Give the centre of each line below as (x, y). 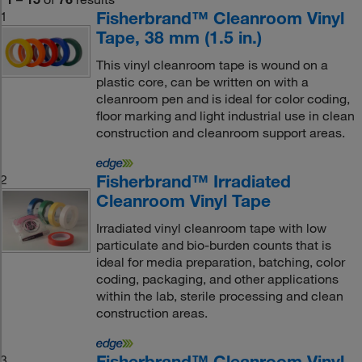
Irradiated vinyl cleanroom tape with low (211, 228)
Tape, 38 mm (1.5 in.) (179, 37)
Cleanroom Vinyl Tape (183, 200)
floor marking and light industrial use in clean (225, 116)
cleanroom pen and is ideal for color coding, (223, 99)
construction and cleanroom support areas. (220, 133)
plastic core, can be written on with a (202, 82)
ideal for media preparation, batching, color (220, 262)
